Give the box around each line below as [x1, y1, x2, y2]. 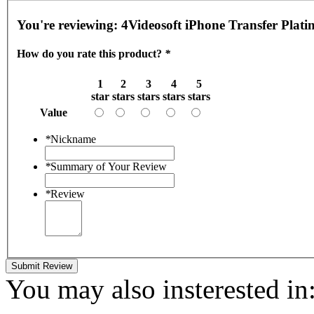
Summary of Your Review [50, 160, 167, 172]
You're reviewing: [17, 18, 121, 32]
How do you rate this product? [17, 48, 165, 60]
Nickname [50, 132, 96, 145]
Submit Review [11, 260, 72, 271]
